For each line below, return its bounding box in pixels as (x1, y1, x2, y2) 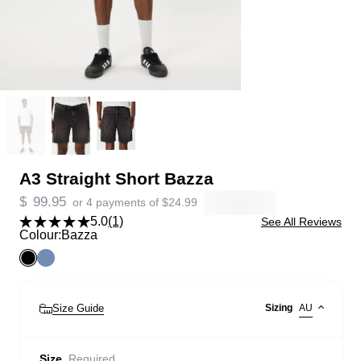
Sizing (264, 302, 293, 314)
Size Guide (52, 302, 104, 315)
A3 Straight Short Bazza (19, 168, 214, 188)
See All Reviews (260, 215, 342, 229)
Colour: (19, 228, 61, 243)
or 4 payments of (73, 195, 162, 209)
